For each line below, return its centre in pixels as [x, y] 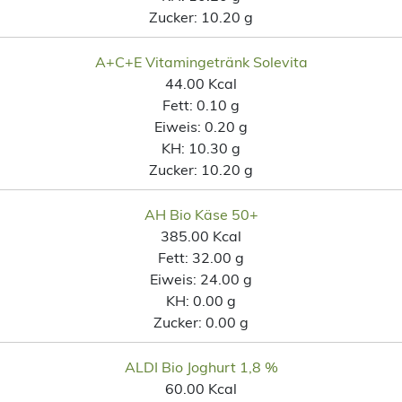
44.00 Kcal [201, 83]
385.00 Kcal [201, 236]
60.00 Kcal [201, 388]
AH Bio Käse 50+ [201, 214]
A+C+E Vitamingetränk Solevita [201, 61]
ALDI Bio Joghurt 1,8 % [201, 367]
